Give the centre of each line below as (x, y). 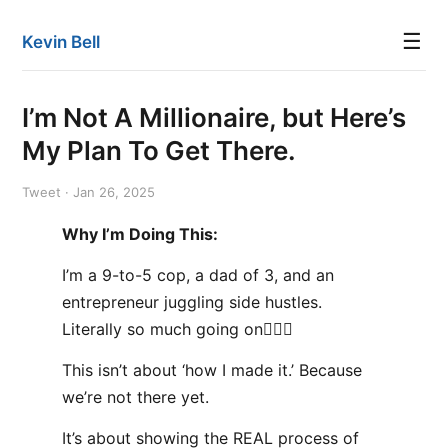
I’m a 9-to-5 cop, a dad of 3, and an (198, 275)
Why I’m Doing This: (140, 234)
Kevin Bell (61, 42)
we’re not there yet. (135, 397)
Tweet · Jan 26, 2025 (88, 192)
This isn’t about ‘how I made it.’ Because (212, 370)
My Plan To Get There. (159, 150)
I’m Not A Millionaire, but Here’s (214, 117)
